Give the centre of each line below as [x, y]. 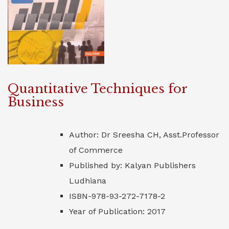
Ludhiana [88, 181]
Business [36, 102]
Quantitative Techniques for [97, 89]
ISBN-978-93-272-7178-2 [117, 196]
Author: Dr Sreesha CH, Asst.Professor [144, 135]
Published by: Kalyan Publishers [132, 165]
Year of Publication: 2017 [117, 211]
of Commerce [96, 150]
